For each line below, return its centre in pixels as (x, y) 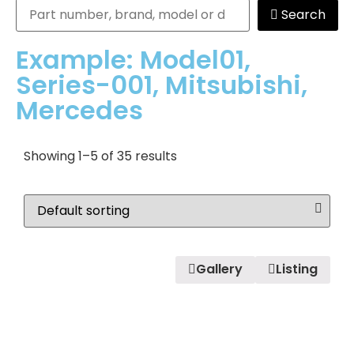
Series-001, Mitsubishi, (162, 85)
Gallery (219, 269)
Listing (297, 269)
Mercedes (79, 110)
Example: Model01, (133, 59)
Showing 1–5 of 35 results (100, 156)
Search (303, 14)
